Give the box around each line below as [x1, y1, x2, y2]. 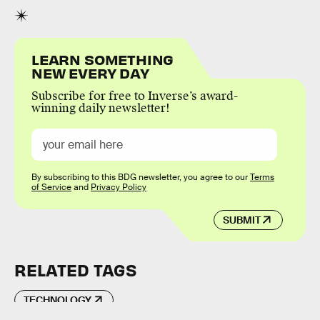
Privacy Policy [91, 181, 146, 194]
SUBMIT [222, 213, 261, 226]
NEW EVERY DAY [31, 64, 149, 82]
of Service [31, 181, 71, 194]
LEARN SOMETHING [31, 50, 174, 69]
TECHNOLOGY [24, 294, 91, 307]
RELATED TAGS [14, 259, 136, 281]
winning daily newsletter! [31, 101, 170, 116]
